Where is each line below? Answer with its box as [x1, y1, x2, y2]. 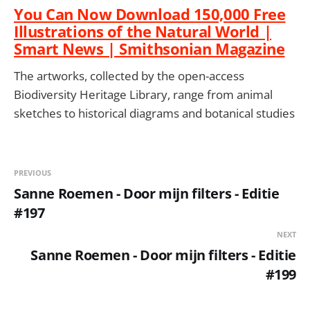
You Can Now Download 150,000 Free [14, 3, 286, 24]
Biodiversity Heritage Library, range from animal [14, 86, 273, 103]
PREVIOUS [14, 167, 51, 179]
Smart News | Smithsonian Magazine [14, 37, 285, 59]
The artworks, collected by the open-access [14, 68, 244, 84]
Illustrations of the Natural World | [14, 20, 272, 42]
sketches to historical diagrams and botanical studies [14, 105, 295, 122]
